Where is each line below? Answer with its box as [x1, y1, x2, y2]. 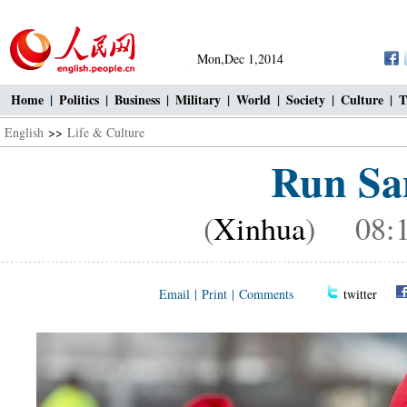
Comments [239, 285, 293, 303]
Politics [59, 90, 99, 109]
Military [175, 90, 221, 109]
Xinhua [213, 207, 305, 249]
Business [114, 90, 160, 109]
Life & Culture [67, 124, 144, 141]
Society [286, 90, 325, 109]
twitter [343, 285, 377, 303]
